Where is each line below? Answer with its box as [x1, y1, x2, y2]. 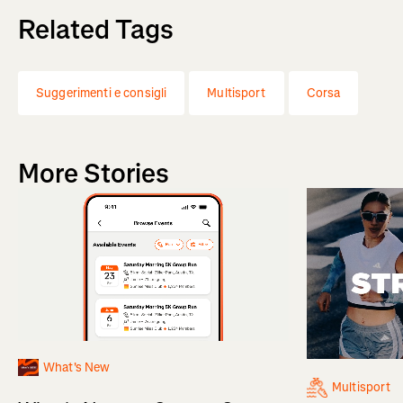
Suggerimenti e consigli [36, 85, 167, 103]
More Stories [18, 156, 169, 193]
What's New [43, 358, 111, 376]
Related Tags [18, 12, 174, 49]
